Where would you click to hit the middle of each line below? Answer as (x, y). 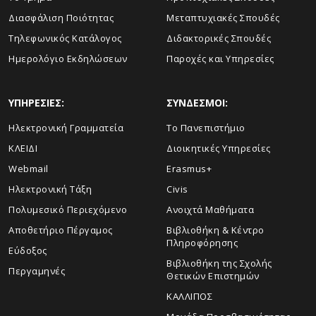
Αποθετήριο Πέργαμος (61, 230)
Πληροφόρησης (202, 243)
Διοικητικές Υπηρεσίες (219, 148)
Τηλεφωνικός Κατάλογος (65, 38)
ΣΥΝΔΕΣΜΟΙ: (197, 103)
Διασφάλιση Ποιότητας (61, 18)
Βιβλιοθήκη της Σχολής (219, 263)
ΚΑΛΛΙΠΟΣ (189, 297)
